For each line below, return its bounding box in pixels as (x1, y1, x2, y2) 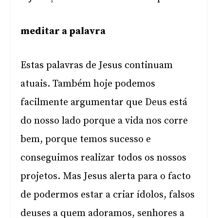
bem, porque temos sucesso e (20, 133, 151, 145)
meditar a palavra (20, 25, 106, 37)
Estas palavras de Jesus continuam (20, 59, 173, 72)
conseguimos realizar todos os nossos (20, 152, 187, 164)
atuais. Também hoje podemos (20, 78, 156, 90)
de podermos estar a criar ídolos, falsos (20, 189, 195, 201)
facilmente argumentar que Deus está (20, 96, 188, 109)
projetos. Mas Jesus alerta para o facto (20, 170, 191, 182)
